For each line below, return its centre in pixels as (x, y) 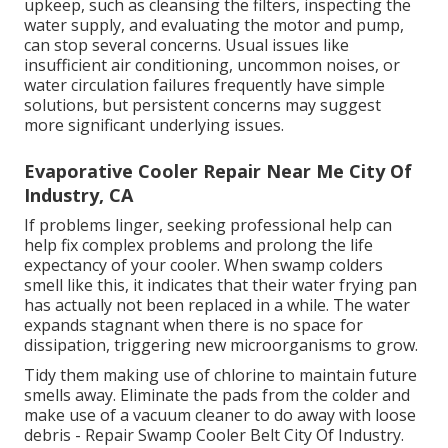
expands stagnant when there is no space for (193, 325)
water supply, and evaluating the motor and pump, (214, 25)
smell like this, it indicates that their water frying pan (220, 285)
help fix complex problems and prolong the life (198, 245)
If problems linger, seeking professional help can (208, 225)
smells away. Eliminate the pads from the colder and (217, 395)
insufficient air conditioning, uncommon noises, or (212, 65)
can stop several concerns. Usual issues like (186, 45)
